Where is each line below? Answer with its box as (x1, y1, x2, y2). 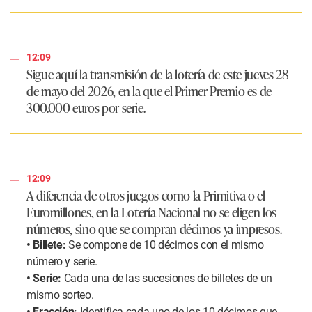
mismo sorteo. (26, 288, 94, 302)
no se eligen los (203, 203, 276, 221)
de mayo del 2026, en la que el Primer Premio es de (26, 81, 272, 100)
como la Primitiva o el (158, 186, 265, 205)
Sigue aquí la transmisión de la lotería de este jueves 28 (26, 65, 289, 84)
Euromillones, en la (26, 203, 121, 221)
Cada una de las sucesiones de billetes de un (61, 272, 272, 286)
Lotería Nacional (120, 203, 203, 221)
